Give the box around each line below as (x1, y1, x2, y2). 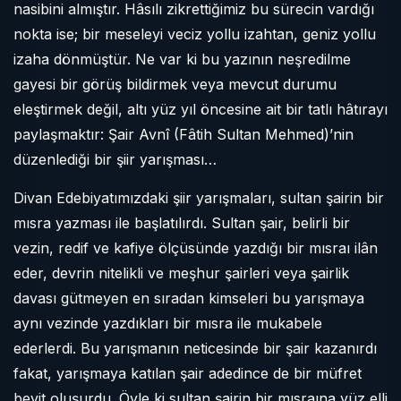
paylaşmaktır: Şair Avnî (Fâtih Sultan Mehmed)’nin (13, 125, 354, 143)
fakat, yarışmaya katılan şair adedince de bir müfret (13, 364, 362, 382)
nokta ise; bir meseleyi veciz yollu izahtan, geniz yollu (13, 25, 376, 43)
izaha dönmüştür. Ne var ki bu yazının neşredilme (13, 50, 351, 68)
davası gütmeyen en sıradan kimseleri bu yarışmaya (13, 289, 364, 307)
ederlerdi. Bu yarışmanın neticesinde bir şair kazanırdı (13, 339, 377, 357)
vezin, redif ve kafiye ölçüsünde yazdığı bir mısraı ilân (13, 239, 378, 257)
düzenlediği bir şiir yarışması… (13, 150, 217, 168)
